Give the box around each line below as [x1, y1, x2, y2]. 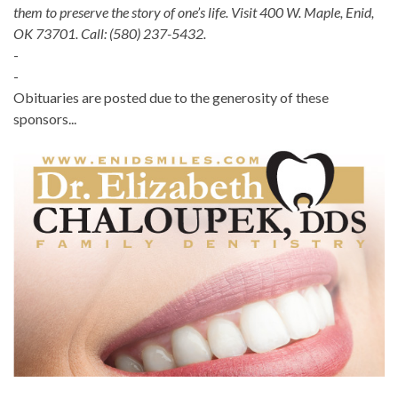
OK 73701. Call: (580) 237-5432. [13, 25, 206, 43]
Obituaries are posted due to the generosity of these [13, 89, 329, 107]
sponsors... [13, 110, 76, 128]
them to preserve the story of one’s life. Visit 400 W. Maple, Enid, [13, 4, 374, 21]
